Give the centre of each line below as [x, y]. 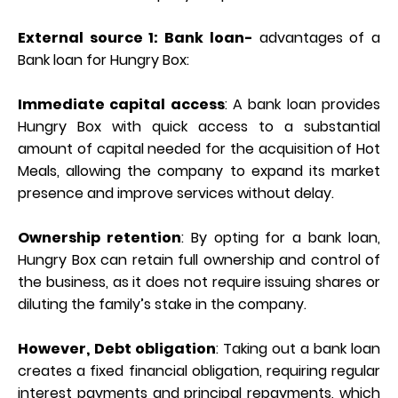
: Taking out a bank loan [298, 348]
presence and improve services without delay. [176, 193]
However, [54, 348]
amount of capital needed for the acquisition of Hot [199, 148]
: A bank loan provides [302, 104]
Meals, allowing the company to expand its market [199, 171]
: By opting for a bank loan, [281, 237]
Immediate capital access [121, 104]
